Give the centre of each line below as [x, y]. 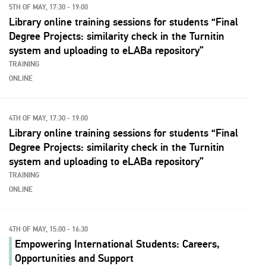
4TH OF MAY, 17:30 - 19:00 [48, 118]
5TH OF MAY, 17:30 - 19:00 [48, 7]
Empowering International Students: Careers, [117, 244]
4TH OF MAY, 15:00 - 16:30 [48, 229]
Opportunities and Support [74, 258]
